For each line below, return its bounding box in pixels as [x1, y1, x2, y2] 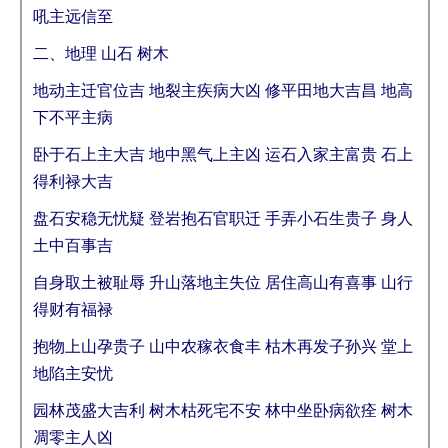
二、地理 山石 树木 [33, 45, 169, 62]
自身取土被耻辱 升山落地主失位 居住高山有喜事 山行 [33, 274, 413, 291]
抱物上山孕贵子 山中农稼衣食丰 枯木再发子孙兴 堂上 [33, 338, 413, 355]
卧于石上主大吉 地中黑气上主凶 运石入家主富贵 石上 [33, 146, 413, 163]
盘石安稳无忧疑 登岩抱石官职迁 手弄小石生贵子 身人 [33, 210, 413, 227]
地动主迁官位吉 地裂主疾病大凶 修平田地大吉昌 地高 [33, 82, 413, 99]
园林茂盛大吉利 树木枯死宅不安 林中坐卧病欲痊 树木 [33, 402, 413, 419]
